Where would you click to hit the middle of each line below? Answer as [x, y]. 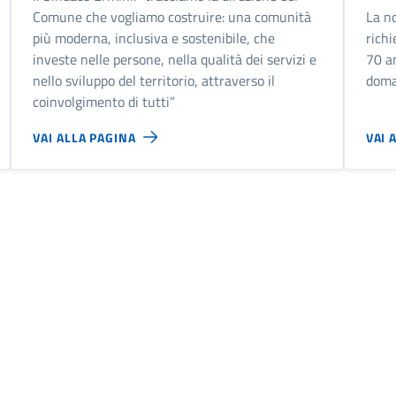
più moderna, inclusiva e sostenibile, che [154, 38]
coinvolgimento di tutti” [104, 102]
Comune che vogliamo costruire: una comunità [172, 17]
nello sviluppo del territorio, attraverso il [154, 81]
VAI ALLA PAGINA [84, 137]
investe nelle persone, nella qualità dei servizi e [175, 60]
